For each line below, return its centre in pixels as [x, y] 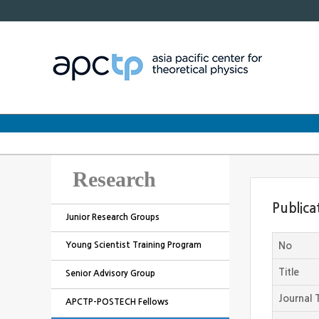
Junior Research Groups [112, 217]
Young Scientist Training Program [133, 245]
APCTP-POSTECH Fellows [117, 302]
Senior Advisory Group [110, 273]
